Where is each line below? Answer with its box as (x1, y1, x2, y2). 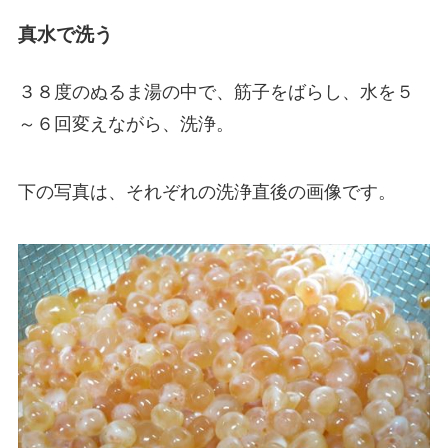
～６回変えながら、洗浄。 (17, 113, 234, 134)
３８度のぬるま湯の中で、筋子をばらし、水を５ (17, 81, 414, 102)
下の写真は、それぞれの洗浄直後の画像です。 (17, 181, 396, 202)
